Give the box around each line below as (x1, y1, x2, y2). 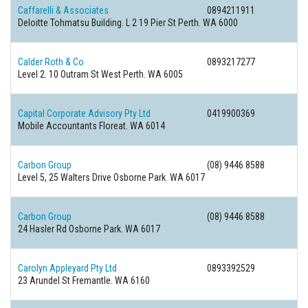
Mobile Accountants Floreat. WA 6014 (18, 120, 165, 131)
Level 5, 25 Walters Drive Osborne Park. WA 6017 (18, 172, 205, 183)
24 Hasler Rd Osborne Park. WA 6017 (18, 223, 160, 234)
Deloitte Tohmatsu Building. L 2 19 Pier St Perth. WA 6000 (18, 17, 238, 28)
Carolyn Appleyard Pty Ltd (18, 263, 117, 274)
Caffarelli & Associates (18, 5, 109, 16)
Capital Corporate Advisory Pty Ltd (18, 108, 151, 119)
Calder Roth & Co (18, 56, 84, 67)
